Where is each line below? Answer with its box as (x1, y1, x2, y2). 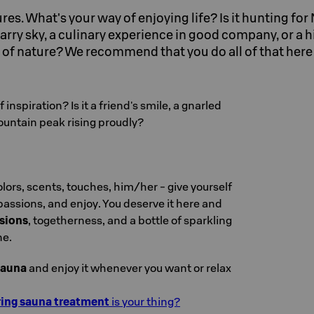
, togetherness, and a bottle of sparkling (28, 213, 232, 227)
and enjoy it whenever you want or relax (27, 261, 231, 275)
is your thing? (109, 294, 180, 308)
